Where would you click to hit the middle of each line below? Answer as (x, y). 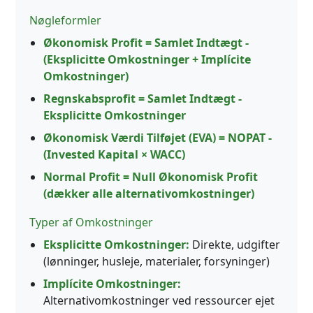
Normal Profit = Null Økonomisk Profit (151, 176)
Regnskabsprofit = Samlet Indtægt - (143, 98)
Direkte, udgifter (235, 244)
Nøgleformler (65, 20)
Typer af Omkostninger (91, 222)
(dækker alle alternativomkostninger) (149, 193)
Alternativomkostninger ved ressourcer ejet (159, 300)
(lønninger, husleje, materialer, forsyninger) (156, 261)
